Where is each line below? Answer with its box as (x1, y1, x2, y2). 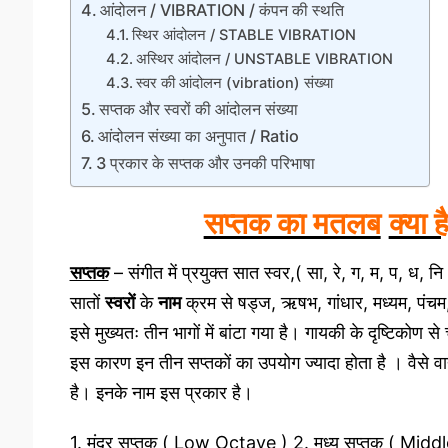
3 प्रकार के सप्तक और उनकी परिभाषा (95, 152, 315, 173)
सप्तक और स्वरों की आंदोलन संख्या (98, 98, 298, 119)
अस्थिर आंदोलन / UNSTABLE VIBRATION (136, 49, 394, 68)
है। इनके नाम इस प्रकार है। (69, 382, 253, 404)
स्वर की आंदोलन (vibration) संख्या (136, 73, 334, 92)
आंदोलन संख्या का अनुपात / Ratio (97, 125, 299, 146)
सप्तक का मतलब (203, 205, 381, 242)
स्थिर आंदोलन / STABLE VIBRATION (132, 25, 357, 44)
